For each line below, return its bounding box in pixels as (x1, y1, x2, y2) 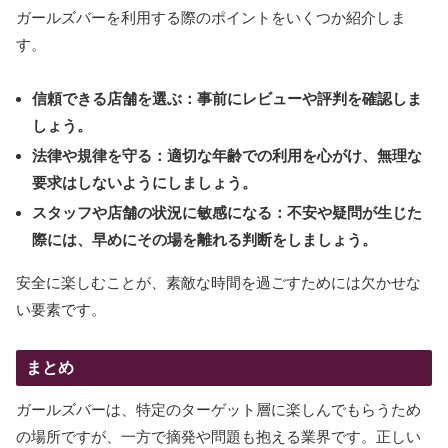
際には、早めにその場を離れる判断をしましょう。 (31, 231, 377, 249)
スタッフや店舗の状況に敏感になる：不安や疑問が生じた (31, 204, 422, 222)
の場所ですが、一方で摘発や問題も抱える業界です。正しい (16, 427, 421, 445)
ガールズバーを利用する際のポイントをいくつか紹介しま (16, 9, 406, 27)
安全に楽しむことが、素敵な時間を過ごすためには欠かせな (16, 274, 421, 292)
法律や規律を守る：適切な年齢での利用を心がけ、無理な (31, 147, 422, 165)
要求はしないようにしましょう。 (31, 174, 257, 192)
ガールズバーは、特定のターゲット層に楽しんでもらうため (16, 400, 421, 418)
